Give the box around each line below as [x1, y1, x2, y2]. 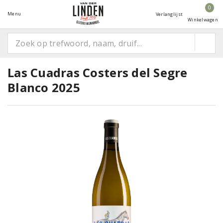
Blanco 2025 [7, 79, 80, 96]
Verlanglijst [155, 11, 183, 17]
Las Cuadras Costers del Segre [7, 64, 188, 81]
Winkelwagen [188, 16, 218, 23]
